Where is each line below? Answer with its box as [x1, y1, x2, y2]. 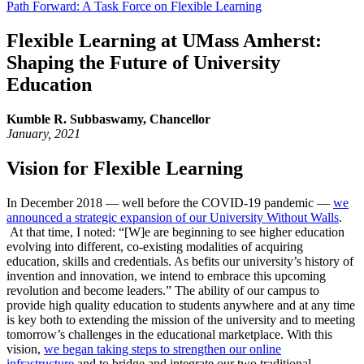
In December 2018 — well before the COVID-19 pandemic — [6, 195, 333, 210]
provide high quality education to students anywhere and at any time [6, 297, 355, 312]
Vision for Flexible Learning [6, 157, 243, 179]
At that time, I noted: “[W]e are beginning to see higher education [6, 224, 344, 239]
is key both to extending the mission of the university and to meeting [6, 312, 355, 327]
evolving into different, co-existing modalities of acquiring [6, 239, 303, 253]
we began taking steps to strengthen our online [44, 341, 281, 356]
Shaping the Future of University [6, 51, 280, 73]
